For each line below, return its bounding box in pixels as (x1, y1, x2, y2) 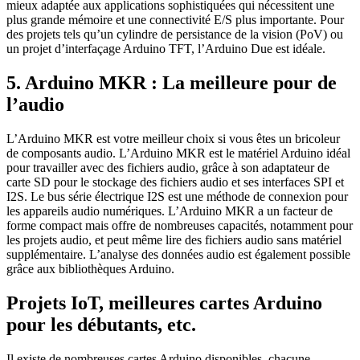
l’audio (6, 94, 64, 116)
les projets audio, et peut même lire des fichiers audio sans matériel (6, 233, 342, 247)
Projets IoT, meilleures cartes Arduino (6, 292, 322, 314)
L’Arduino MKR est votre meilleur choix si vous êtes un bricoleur (6, 132, 340, 146)
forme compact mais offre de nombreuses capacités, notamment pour (6, 219, 353, 233)
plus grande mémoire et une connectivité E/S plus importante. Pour (6, 13, 344, 27)
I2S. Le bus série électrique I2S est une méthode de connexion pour (6, 190, 348, 204)
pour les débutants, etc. (6, 314, 196, 336)
